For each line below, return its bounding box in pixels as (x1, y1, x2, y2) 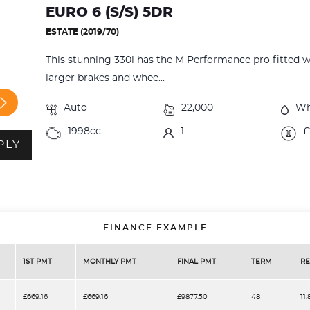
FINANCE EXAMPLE (102, 223, 208, 232)
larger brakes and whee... (46, 73, 165, 83)
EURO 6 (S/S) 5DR (46, 5, 174, 19)
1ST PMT (23, 257, 52, 265)
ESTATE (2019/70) (46, 27, 120, 36)
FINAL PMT (177, 257, 216, 265)
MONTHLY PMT (83, 257, 136, 265)
